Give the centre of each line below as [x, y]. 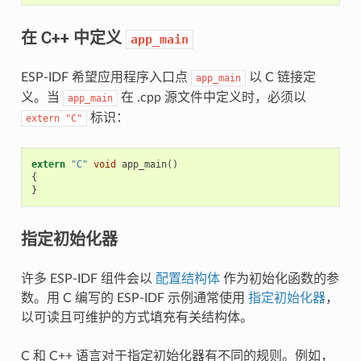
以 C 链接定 [280, 77]
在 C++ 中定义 [73, 37]
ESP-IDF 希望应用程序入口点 [106, 77]
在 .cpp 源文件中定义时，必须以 [212, 97]
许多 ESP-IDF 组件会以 [88, 278]
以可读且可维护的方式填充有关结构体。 [137, 317]
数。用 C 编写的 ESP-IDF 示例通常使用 [134, 298]
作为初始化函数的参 [279, 278]
